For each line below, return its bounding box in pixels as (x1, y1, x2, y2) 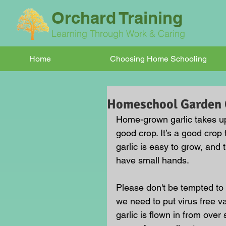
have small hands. (116, 155, 189, 165)
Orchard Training (51, 8, 183, 28)
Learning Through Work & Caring (51, 28, 188, 39)
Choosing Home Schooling (110, 54, 207, 64)
